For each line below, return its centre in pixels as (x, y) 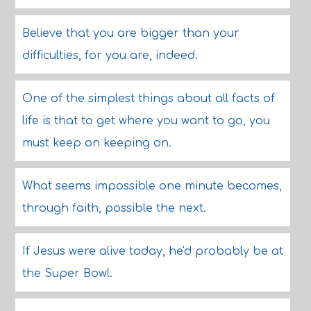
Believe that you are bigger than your (131, 33)
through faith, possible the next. (114, 208)
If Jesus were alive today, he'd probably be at (152, 251)
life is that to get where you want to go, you (146, 121)
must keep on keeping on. (96, 143)
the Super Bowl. (67, 274)
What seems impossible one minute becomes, (152, 186)
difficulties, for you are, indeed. (110, 56)
